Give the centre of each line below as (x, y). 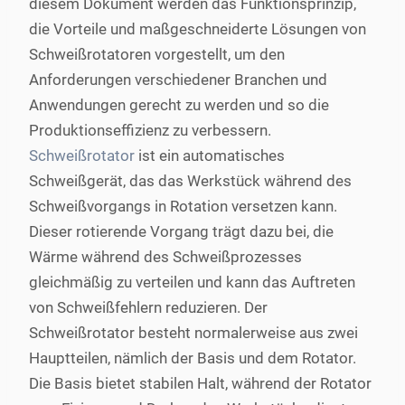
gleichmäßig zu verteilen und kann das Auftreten (192, 282)
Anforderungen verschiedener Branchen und (178, 80)
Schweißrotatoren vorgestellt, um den (157, 54)
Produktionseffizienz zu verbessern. (150, 130)
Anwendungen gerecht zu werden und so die (179, 105)
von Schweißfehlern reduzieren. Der (148, 307)
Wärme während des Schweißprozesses (165, 257)
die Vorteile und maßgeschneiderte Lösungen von (198, 29)
